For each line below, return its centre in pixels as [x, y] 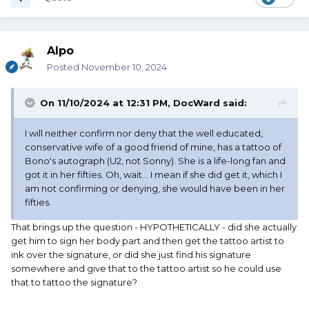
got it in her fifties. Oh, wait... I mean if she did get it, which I [153, 175]
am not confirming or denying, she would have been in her [155, 189]
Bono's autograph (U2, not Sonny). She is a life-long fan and [155, 161]
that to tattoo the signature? [74, 282]
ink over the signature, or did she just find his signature [131, 255]
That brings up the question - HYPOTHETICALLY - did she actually [154, 227]
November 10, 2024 [124, 67]
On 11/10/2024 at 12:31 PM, [107, 103]
